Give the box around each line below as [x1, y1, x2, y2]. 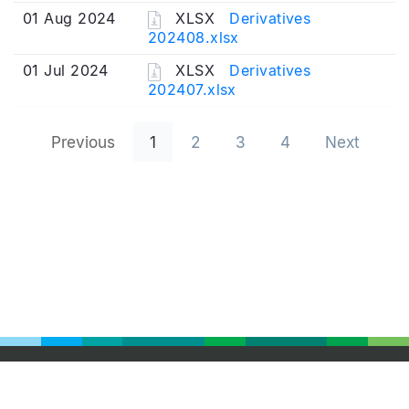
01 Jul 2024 [23, 61, 109, 79]
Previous [50, 131, 115, 152]
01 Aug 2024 [23, 9, 116, 27]
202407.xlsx [148, 79, 236, 99]
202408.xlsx [148, 27, 239, 47]
